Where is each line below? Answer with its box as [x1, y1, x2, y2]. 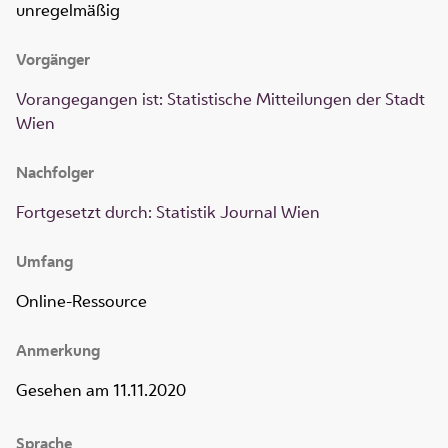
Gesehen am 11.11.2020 [16, 379, 186, 402]
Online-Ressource [16, 290, 147, 313]
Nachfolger [16, 162, 94, 184]
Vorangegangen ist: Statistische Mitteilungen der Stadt [16, 88, 425, 111]
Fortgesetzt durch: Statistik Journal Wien [16, 201, 320, 224]
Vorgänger [16, 49, 90, 71]
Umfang [16, 251, 73, 273]
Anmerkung [16, 340, 100, 362]
